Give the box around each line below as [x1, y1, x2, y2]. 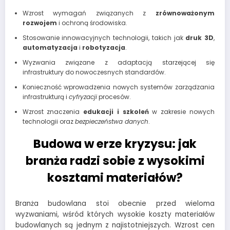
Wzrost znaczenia [22, 107, 84, 117]
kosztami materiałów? [47, 169, 183, 186]
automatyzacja [22, 43, 78, 52]
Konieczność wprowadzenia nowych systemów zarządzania [22, 83, 215, 92]
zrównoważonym [156, 9, 215, 18]
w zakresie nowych [148, 107, 215, 117]
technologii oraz [22, 117, 75, 126]
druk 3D [185, 33, 214, 43]
